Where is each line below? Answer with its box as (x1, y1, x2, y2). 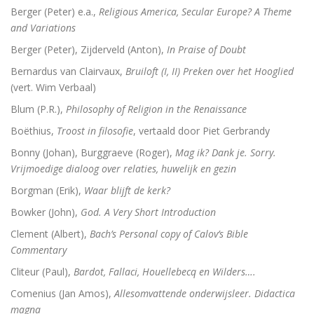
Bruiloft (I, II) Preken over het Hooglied (125, 64, 294, 78)
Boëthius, (11, 124, 57, 137)
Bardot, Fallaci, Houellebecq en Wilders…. (74, 265, 256, 278)
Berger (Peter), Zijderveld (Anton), (11, 43, 167, 56)
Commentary (11, 243, 67, 257)
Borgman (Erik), (11, 184, 84, 197)
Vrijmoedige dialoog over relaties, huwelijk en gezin (11, 162, 236, 175)
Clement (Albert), (11, 227, 90, 240)
